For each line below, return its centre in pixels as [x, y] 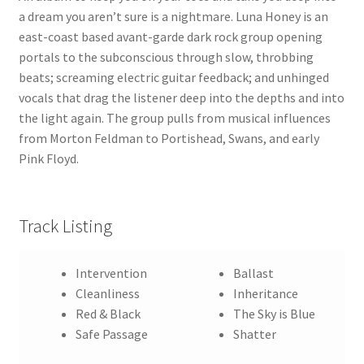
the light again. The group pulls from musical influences [174, 118]
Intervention [112, 273]
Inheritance [266, 294]
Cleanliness [108, 294]
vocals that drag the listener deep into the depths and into [181, 98]
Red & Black [108, 314]
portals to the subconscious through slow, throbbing [166, 57]
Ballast [254, 273]
